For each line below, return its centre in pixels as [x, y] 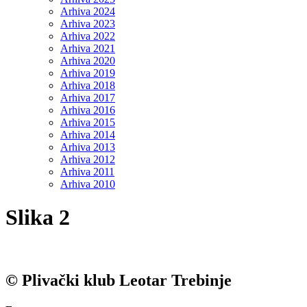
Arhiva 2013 [88, 147]
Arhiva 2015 [88, 122]
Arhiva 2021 [88, 48]
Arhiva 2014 [88, 135]
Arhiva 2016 [88, 110]
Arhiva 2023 [88, 24]
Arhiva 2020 [88, 61]
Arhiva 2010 [88, 184]
